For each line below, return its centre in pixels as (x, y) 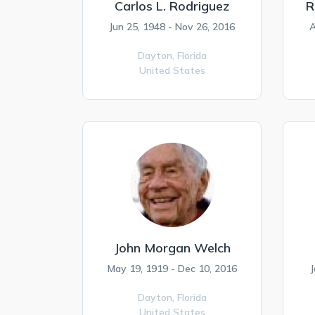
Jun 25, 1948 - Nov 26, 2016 (172, 27)
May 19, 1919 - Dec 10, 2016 (172, 269)
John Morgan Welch (172, 248)
